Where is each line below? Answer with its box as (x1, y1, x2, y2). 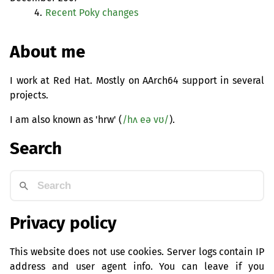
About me (10, 41, 85, 62)
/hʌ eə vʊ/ (122, 113, 169, 125)
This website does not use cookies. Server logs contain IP (10, 245, 264, 257)
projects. (10, 89, 48, 101)
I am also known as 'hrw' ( (10, 113, 122, 125)
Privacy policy (10, 212, 117, 233)
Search (10, 138, 62, 159)
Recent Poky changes (45, 7, 138, 19)
